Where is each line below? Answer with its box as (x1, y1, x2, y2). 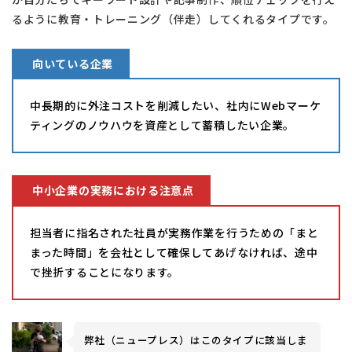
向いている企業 (32, 55, 113, 71)
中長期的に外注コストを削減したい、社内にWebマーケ (30, 97, 321, 114)
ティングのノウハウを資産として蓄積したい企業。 (30, 117, 295, 134)
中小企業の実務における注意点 (32, 182, 194, 199)
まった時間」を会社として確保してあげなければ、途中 (30, 244, 318, 260)
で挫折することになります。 (30, 263, 180, 280)
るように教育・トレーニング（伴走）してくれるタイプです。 (12, 10, 335, 27)
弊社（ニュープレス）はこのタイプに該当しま (83, 332, 308, 348)
